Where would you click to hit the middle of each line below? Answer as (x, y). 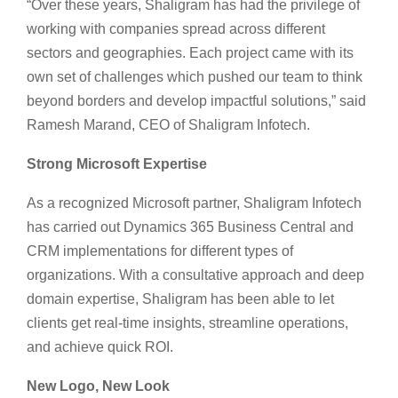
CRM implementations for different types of (160, 251)
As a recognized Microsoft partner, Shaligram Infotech (194, 203)
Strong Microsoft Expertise (119, 163)
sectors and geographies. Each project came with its (190, 52)
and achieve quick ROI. (102, 346)
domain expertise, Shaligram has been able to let (180, 298)
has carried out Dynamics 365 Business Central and (190, 227)
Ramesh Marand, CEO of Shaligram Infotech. (170, 124)
